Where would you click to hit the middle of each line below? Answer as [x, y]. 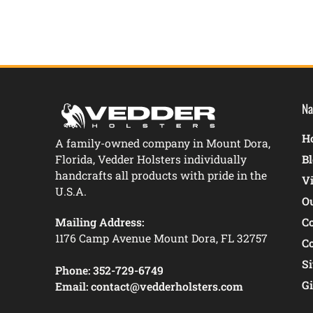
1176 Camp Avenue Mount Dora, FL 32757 [161, 238]
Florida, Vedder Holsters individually [151, 159]
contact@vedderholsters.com [167, 286]
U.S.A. [71, 191]
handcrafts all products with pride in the [161, 175]
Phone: [72, 270]
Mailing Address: [99, 221]
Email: [71, 286]
